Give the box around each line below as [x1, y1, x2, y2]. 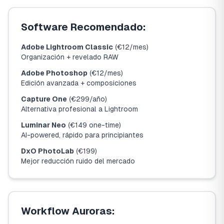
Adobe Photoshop [21, 69, 87, 77]
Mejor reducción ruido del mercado [21, 157, 135, 165]
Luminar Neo [21, 121, 66, 129]
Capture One [21, 95, 67, 103]
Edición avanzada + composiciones [21, 79, 136, 87]
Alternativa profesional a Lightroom [21, 105, 138, 113]
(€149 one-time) [66, 121, 121, 129]
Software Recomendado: [21, 21, 146, 32]
